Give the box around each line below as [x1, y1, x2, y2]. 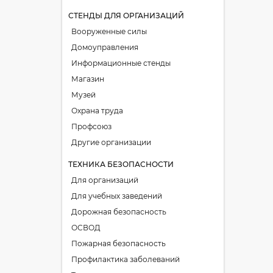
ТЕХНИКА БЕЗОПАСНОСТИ [68, 160, 174, 169]
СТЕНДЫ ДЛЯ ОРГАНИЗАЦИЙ [68, 11, 184, 20]
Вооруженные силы [71, 27, 147, 36]
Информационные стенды [71, 58, 171, 68]
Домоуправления [71, 43, 138, 52]
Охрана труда [71, 106, 123, 115]
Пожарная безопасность [71, 239, 166, 248]
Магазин [71, 74, 104, 83]
